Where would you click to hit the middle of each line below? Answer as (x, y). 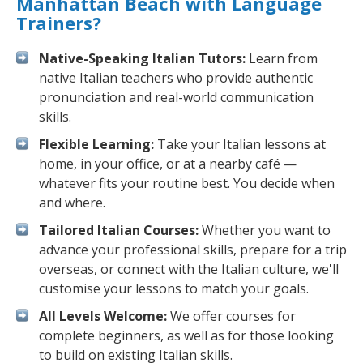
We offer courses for (231, 316)
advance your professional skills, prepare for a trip (193, 250)
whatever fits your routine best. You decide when (187, 183)
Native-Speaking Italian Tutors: (142, 58)
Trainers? (59, 23)
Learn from (282, 58)
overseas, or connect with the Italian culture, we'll (189, 269)
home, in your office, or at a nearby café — (168, 164)
